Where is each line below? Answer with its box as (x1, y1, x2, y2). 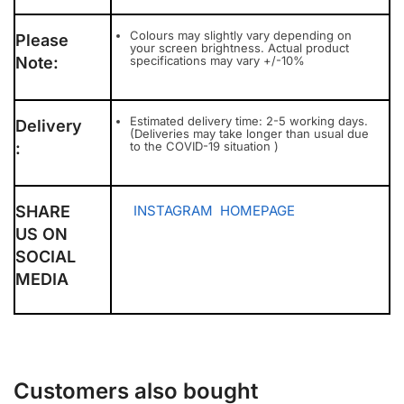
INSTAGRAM (133, 202, 213, 220)
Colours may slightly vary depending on (130, 28, 352, 43)
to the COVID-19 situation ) (130, 139, 279, 154)
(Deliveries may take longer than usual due (130, 126, 369, 142)
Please (15, 31, 69, 50)
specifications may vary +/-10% (130, 53, 305, 69)
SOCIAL (15, 247, 76, 267)
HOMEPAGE (220, 202, 295, 220)
